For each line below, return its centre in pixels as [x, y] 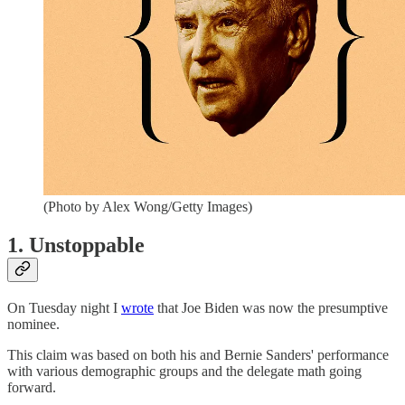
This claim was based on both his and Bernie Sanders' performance [198, 355]
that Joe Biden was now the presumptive [271, 308]
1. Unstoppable [76, 245]
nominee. [33, 325]
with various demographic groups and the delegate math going [184, 372]
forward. [32, 388]
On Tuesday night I [64, 308]
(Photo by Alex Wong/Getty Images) [148, 207]
